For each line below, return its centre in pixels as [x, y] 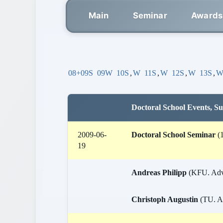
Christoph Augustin [165, 199]
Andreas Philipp [159, 172]
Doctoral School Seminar [173, 135]
